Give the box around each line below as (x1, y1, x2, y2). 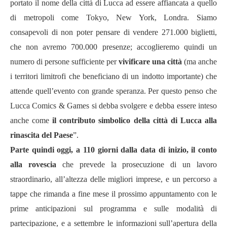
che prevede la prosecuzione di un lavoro (62, 160, 217, 169)
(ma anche (182, 57, 217, 66)
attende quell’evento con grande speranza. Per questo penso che (10, 87, 217, 95)
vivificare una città (119, 57, 182, 66)
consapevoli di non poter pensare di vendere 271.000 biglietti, (10, 28, 217, 36)
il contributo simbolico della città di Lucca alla (52, 116, 217, 125)
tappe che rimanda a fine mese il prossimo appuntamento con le (10, 190, 217, 198)
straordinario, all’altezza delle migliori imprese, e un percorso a (10, 175, 217, 183)
